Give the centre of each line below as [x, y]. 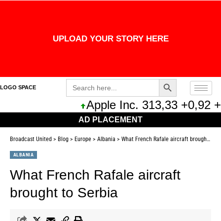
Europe [83, 139]
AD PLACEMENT [110, 120]
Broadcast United [31, 139]
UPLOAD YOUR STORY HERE [110, 39]
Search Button [166, 78]
